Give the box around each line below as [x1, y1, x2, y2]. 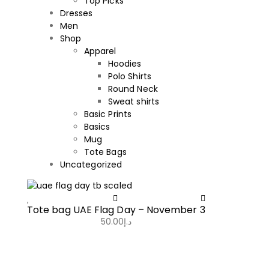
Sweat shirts [108, 95, 159, 107]
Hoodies [108, 58, 142, 70]
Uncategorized [60, 159, 122, 171]
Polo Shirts [108, 70, 151, 82]
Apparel [84, 45, 116, 57]
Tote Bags [84, 146, 127, 158]
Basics [84, 121, 110, 133]
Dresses [60, 7, 93, 19]
